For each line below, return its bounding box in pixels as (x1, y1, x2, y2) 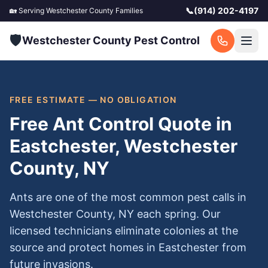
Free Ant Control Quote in (10, 113, 232, 135)
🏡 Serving (10, 6, 46, 15)
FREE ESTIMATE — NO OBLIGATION (10, 95, 177, 105)
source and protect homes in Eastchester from (10, 241, 246, 254)
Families (114, 6, 143, 15)
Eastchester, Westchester (10, 135, 237, 157)
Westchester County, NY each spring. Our (10, 208, 221, 220)
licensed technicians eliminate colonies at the (10, 224, 238, 237)
